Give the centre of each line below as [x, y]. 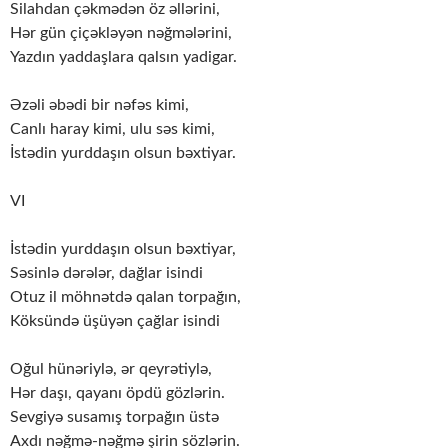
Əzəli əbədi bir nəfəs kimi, [99, 104]
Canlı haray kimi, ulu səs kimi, [112, 128]
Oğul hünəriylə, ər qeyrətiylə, [111, 368]
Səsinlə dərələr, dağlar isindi [106, 272]
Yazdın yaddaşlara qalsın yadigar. [123, 56]
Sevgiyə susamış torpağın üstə [114, 416]
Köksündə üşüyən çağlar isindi [115, 320]
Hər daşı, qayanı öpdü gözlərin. [117, 392]
